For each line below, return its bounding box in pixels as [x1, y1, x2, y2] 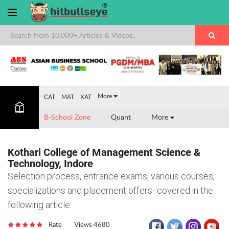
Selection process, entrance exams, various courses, [8, 170, 215, 181]
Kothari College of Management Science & [8, 146, 200, 158]
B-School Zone [44, 111, 91, 122]
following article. [8, 199, 72, 210]
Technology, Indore [8, 157, 93, 170]
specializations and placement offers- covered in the [8, 185, 213, 196]
